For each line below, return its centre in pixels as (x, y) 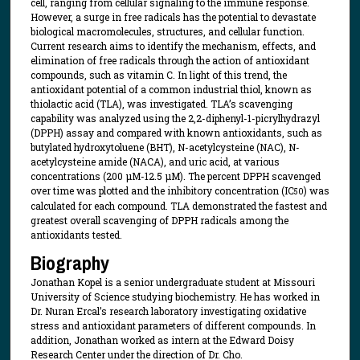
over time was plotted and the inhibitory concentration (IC (162, 191)
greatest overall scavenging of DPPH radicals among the (159, 221)
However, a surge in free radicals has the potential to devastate (173, 17)
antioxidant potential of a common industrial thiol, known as (171, 90)
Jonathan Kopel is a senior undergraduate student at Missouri (172, 282)
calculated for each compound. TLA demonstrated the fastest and (178, 206)
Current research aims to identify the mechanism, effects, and (173, 46)
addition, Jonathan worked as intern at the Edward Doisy (162, 340)
